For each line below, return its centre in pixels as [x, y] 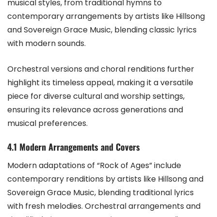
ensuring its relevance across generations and [95, 110]
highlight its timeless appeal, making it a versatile [100, 83]
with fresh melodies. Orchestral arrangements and [104, 206]
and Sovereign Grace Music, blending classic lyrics [102, 30]
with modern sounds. [46, 44]
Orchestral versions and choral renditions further [101, 69]
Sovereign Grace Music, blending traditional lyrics [101, 193]
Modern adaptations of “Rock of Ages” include [94, 166]
